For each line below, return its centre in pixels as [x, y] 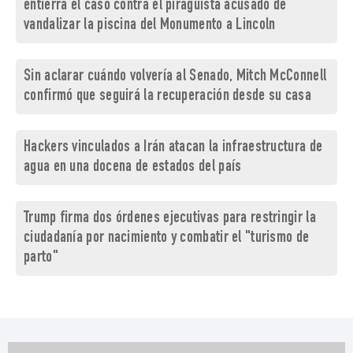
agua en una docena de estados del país [133, 168]
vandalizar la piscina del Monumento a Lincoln [150, 26]
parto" [41, 258]
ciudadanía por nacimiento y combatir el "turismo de [167, 239]
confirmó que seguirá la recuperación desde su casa [167, 97]
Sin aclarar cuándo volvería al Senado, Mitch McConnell [175, 77]
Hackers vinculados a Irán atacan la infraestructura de [173, 148]
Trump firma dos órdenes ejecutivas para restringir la [170, 219]
